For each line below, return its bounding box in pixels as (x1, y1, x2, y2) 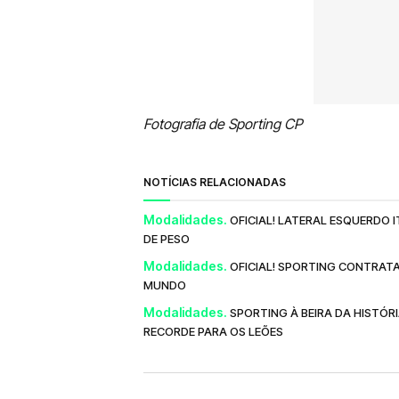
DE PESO (143, 231, 190, 246)
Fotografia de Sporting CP (143, 114, 302, 133)
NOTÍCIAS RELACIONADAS (143, 175, 286, 189)
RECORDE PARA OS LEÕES (143, 323, 283, 338)
